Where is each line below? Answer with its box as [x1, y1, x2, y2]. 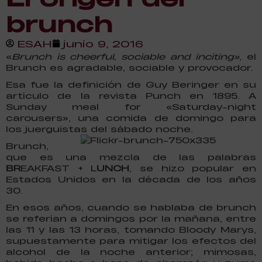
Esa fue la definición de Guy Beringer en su [6, 78, 256, 90]
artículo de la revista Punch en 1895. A [6, 89, 256, 101]
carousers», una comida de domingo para [6, 112, 256, 123]
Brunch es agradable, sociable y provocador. [6, 61, 253, 73]
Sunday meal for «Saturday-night [6, 101, 256, 112]
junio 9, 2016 [63, 37, 143, 50]
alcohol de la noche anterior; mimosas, [6, 246, 256, 257]
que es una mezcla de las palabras [6, 151, 256, 163]
